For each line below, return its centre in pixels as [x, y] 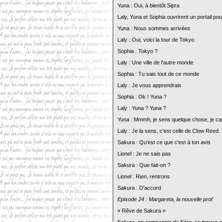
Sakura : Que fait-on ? [144, 165]
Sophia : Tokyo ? [138, 51]
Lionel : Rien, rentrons [144, 176]
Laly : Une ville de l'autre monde [155, 62]
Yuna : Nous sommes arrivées [154, 28]
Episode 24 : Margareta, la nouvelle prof [165, 199]
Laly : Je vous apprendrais [149, 85]
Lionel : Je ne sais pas [144, 154]
